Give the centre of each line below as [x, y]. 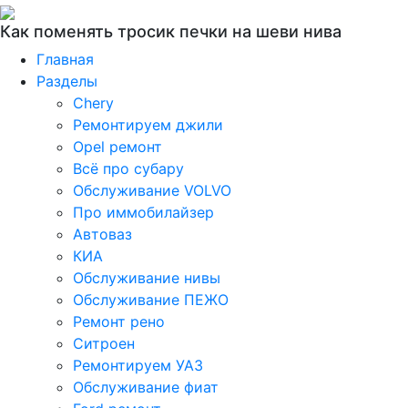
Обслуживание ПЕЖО [151, 300]
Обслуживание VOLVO [152, 190]
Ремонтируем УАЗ [138, 365]
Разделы [67, 81]
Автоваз [102, 234]
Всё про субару [128, 168]
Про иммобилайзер [143, 212]
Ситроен [104, 343]
